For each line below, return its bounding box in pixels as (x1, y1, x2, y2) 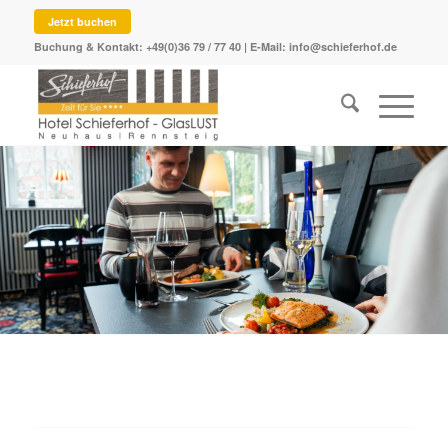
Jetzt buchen (47, 14, 117, 29)
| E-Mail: (240, 39, 289, 54)
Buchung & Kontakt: (33, 39, 146, 54)
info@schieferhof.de (288, 39, 397, 54)
